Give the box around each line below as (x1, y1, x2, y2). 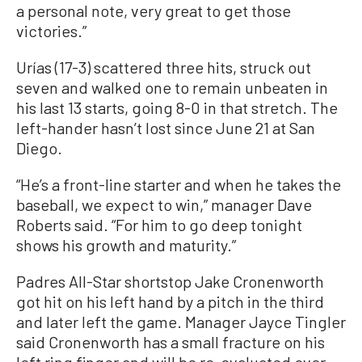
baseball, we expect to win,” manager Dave (16, 195, 312, 215)
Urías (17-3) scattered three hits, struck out (16, 57, 311, 78)
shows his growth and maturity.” (16, 235, 236, 255)
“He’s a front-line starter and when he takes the (16, 175, 341, 195)
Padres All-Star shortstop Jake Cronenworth (16, 271, 324, 292)
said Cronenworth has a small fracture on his (16, 332, 325, 352)
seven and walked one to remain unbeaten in (16, 78, 328, 98)
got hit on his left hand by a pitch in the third (16, 292, 324, 312)
